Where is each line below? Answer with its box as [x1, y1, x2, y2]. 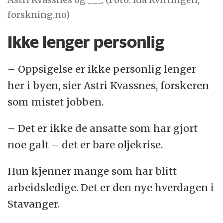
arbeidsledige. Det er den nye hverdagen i [7, 181, 215, 194]
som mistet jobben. [7, 95, 104, 108]
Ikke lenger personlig [7, 32, 165, 52]
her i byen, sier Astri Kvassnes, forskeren [7, 79, 210, 92]
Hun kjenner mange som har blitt [7, 164, 177, 177]
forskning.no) [7, 8, 70, 20]
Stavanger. [7, 197, 60, 210]
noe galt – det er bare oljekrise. [7, 138, 163, 151]
